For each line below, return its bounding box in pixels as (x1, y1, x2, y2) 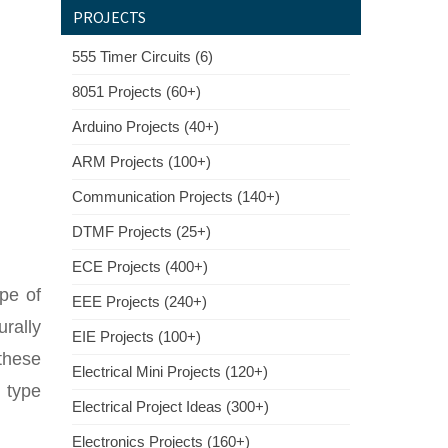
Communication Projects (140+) (72, 188, 280, 205)
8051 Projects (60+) (72, 83, 201, 100)
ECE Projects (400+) (72, 258, 208, 275)
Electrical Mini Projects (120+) (72, 363, 268, 380)
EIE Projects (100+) (72, 328, 201, 345)
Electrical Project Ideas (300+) (72, 398, 269, 415)
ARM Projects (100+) (72, 153, 211, 170)
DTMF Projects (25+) (72, 223, 211, 240)
